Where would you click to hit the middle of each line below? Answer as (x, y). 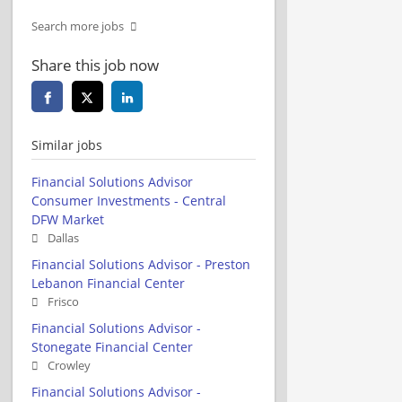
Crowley (69, 365)
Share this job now (95, 65)
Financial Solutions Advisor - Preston (141, 264)
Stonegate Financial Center (112, 346)
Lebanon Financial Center (108, 283)
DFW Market (68, 219)
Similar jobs (67, 144)
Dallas (63, 238)
